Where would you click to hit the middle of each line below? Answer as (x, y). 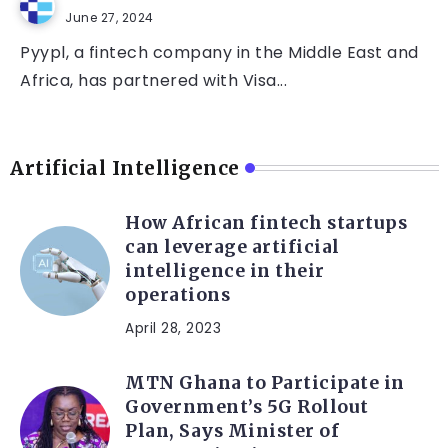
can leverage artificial (232, 247)
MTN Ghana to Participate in (265, 383)
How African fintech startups (266, 223)
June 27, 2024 (109, 18)
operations (180, 295)
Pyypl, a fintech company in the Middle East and (219, 53)
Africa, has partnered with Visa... (153, 81)
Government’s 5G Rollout (247, 407)
